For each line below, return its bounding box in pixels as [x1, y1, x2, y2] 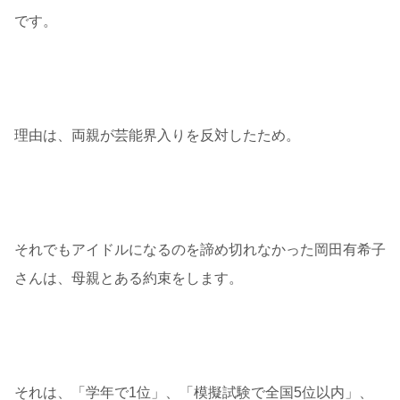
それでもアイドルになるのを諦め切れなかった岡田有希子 [14, 242, 386, 258]
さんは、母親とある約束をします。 [14, 271, 243, 287]
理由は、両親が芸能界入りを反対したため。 [14, 128, 300, 144]
